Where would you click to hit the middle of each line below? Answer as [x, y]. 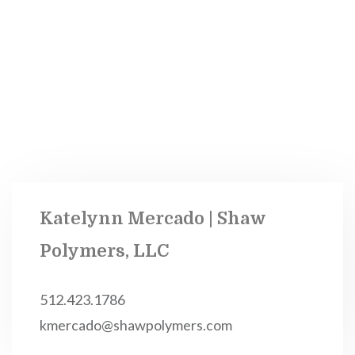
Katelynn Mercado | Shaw [153, 218]
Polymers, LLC [105, 251]
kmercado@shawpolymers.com [136, 325]
